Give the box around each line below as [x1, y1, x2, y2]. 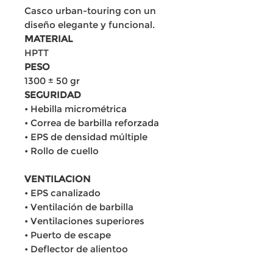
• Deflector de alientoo [24, 243, 128, 255]
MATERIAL [24, 33, 73, 44]
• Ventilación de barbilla [24, 201, 133, 213]
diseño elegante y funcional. [24, 19, 157, 30]
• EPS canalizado [24, 187, 101, 199]
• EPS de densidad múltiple [24, 131, 147, 143]
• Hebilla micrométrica [24, 103, 127, 115]
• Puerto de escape [24, 229, 111, 241]
